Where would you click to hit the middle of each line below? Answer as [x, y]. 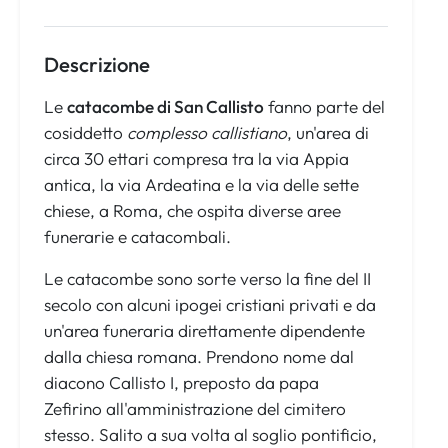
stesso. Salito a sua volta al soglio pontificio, [210, 435]
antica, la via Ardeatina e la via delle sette [201, 185]
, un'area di [328, 133]
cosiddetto [85, 133]
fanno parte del [324, 107]
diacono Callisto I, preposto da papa [181, 383]
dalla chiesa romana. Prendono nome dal [199, 357]
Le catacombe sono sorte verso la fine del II [207, 279]
